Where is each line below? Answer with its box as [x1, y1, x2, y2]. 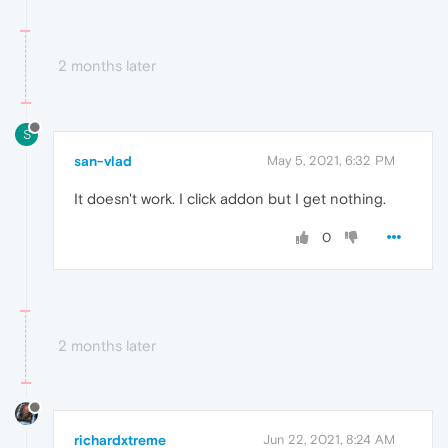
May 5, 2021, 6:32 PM [267, 152, 395, 168]
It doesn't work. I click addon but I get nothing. [74, 189, 386, 207]
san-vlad [74, 152, 132, 169]
